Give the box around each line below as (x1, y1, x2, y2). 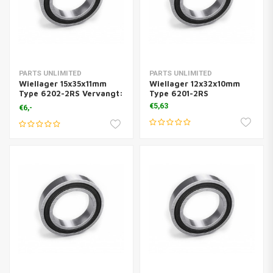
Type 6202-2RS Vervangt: (19, 88, 123, 98)
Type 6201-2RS (149, 88, 208, 98)
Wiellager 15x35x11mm (19, 79, 107, 88)
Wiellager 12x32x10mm (149, 79, 240, 88)
